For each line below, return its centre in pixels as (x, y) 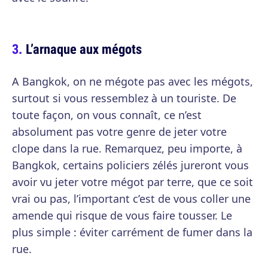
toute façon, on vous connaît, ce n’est (107, 115)
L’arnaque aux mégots (84, 49)
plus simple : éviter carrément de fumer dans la (132, 232)
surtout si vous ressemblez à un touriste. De (124, 98)
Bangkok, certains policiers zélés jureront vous (130, 165)
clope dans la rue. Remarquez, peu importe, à (127, 149)
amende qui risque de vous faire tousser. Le (122, 216)
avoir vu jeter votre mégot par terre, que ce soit (133, 182)
